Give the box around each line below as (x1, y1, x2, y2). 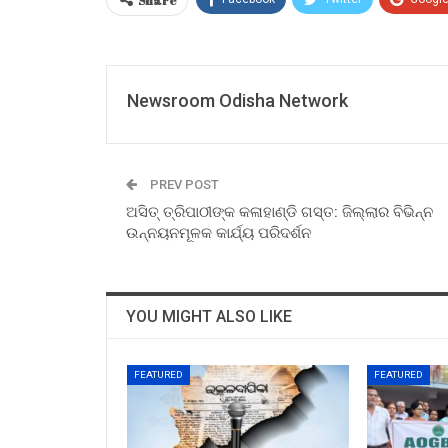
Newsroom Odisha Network (127, 89, 348, 111)
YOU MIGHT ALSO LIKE (126, 306, 292, 326)
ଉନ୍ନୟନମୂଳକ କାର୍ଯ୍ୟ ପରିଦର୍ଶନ (126, 223, 311, 242)
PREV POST (147, 176, 219, 192)
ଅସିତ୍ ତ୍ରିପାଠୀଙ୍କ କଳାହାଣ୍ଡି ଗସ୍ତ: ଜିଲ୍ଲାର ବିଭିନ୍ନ (126, 202, 433, 221)
